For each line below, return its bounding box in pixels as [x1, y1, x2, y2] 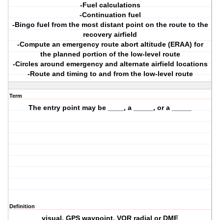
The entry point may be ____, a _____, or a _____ [28, 104, 192, 112]
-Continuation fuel [79, 11, 141, 19]
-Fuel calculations [80, 1, 140, 9]
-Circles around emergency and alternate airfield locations [12, 60, 208, 68]
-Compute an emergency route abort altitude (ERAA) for [17, 40, 203, 49]
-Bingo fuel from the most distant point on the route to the [12, 21, 208, 29]
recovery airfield [83, 30, 137, 39]
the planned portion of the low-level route [40, 50, 180, 58]
